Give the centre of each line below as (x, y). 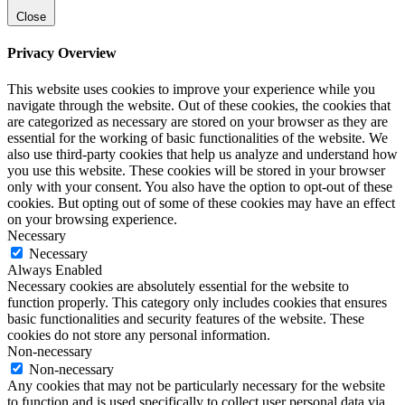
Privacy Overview (62, 53)
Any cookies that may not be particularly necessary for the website (196, 385)
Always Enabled (55, 269)
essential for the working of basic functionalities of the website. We (198, 137)
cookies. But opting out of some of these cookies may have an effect (201, 202)
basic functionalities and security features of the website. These (186, 318)
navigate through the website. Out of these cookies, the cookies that (199, 105)
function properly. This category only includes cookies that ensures (197, 302)
